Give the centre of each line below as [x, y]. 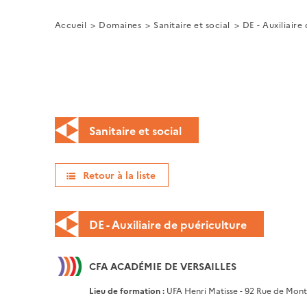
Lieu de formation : [127, 290]
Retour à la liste [119, 174]
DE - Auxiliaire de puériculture [168, 224]
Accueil [71, 24]
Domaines [120, 24]
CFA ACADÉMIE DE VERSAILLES [162, 266]
